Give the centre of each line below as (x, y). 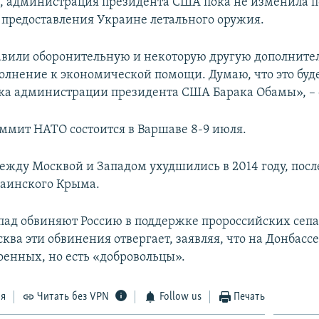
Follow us (180, 297)
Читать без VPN (73, 297)
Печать (250, 297)
